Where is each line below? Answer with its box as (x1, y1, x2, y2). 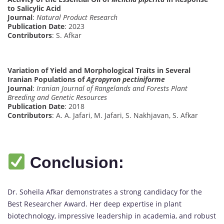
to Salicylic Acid (7, 3, 61, 13)
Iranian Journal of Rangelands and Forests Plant (36, 83, 187, 93)
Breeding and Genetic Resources (7, 92, 107, 102)
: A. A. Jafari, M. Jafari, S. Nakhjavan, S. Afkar (52, 110, 198, 120)
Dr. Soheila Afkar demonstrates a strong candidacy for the (7, 187, 202, 197)
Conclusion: (25, 153, 124, 171)
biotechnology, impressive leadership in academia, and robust (7, 211, 216, 221)
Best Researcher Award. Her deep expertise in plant (7, 199, 181, 209)
